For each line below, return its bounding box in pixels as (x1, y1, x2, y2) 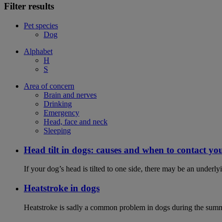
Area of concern (24, 81, 74, 90)
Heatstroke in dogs (24, 183, 100, 194)
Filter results (4, 1, 54, 12)
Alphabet (24, 47, 53, 55)
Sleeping (44, 126, 71, 135)
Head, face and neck (44, 117, 108, 126)
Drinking (44, 99, 72, 108)
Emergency (44, 108, 79, 117)
